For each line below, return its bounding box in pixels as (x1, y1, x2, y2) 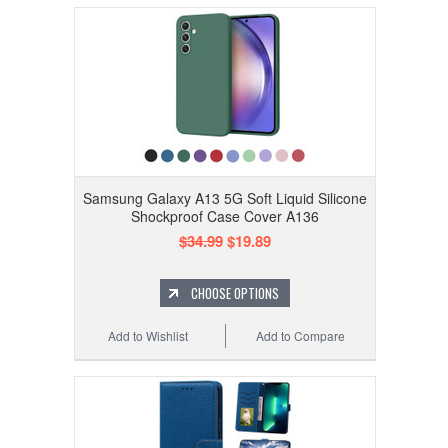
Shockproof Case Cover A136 (131, 206, 319, 227)
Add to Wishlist (108, 327, 189, 345)
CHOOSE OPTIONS (191, 283, 279, 304)
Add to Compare (256, 327, 346, 345)
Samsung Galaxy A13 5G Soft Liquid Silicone (83, 188, 367, 209)
